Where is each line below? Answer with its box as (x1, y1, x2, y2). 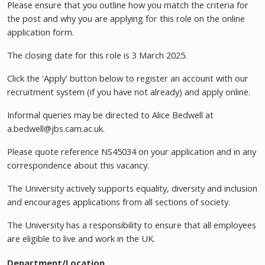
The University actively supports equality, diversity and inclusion (7, 182, 257, 195)
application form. (7, 26, 74, 38)
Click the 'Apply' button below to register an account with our (7, 72, 248, 85)
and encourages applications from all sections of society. (7, 196, 230, 208)
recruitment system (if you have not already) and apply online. (7, 86, 250, 98)
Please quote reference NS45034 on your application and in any (7, 146, 256, 158)
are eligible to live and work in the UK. (7, 232, 155, 245)
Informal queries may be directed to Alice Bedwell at (7, 109, 214, 121)
